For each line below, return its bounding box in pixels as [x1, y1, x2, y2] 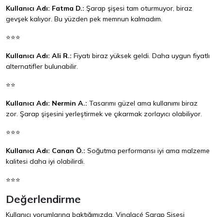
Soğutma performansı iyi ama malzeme [85, 146, 210, 155]
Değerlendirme [6, 192, 81, 206]
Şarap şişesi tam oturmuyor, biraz [84, 4, 192, 13]
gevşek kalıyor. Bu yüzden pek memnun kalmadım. [6, 15, 162, 24]
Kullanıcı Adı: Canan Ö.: [6, 146, 85, 155]
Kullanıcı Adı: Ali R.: [6, 51, 72, 61]
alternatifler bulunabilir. [6, 62, 78, 71]
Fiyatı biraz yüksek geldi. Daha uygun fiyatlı [72, 51, 210, 61]
